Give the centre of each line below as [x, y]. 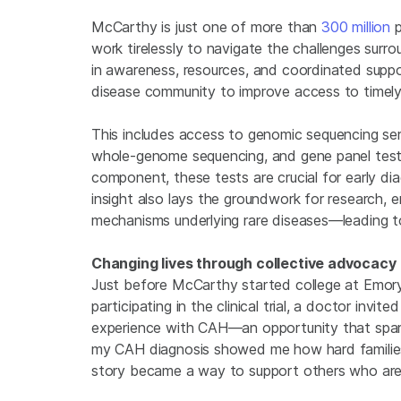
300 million [356, 27]
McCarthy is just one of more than [207, 27]
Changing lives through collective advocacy [244, 264]
